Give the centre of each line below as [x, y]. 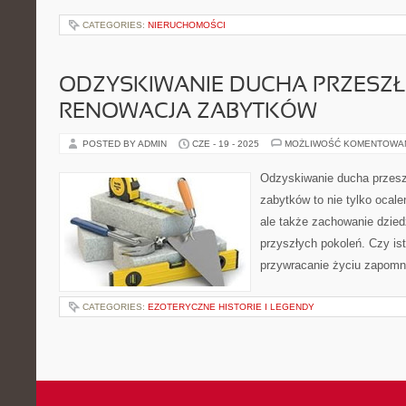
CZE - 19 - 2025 [226, 144]
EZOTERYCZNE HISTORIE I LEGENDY [231, 307]
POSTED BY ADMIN [126, 144]
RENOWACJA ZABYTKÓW [188, 112]
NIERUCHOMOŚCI [187, 25]
